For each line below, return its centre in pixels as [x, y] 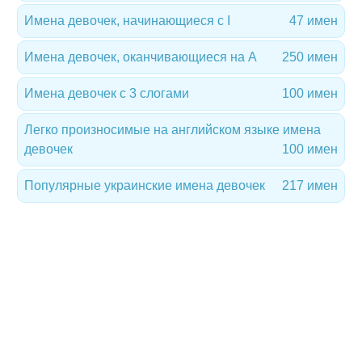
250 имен [310, 57]
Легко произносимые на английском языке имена [173, 130]
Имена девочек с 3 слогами [107, 93]
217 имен [310, 185]
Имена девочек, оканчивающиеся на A [141, 57]
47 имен [314, 21]
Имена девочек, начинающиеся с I [127, 21]
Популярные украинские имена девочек [145, 185]
